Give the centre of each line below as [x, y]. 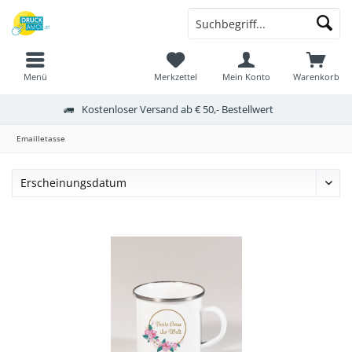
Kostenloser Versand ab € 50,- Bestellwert [177, 109]
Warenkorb [317, 77]
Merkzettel [176, 77]
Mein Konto [246, 77]
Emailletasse [41, 138]
